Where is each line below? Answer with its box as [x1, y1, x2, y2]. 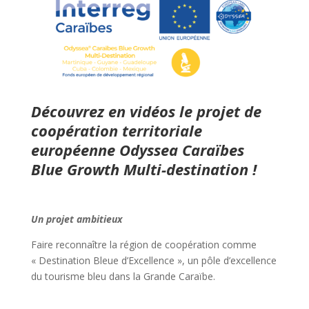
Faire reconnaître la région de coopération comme [30, 238, 257, 252]
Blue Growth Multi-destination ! [30, 159, 257, 180]
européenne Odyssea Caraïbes [30, 139, 244, 161]
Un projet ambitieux [30, 212, 122, 226]
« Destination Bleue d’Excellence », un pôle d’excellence [30, 254, 277, 268]
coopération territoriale [30, 120, 202, 141]
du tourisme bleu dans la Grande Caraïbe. [30, 270, 215, 283]
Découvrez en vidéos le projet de [30, 101, 261, 122]
